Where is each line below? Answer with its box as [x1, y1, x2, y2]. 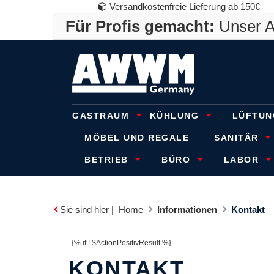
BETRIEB [84, 155, 131, 165]
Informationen [157, 204, 217, 215]
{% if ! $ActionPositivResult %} [72, 239, 171, 247]
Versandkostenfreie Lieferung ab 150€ [106, 1, 260, 12]
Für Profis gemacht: [65, 17, 215, 35]
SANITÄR [214, 133, 262, 143]
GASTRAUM [72, 111, 133, 120]
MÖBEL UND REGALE [84, 133, 189, 143]
